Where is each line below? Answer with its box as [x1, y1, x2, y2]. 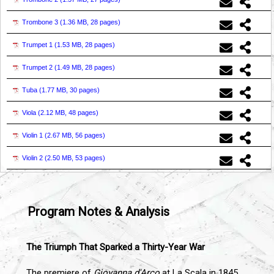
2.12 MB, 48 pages [40, 108, 96, 116]
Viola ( [22, 108, 40, 116]
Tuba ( [22, 86, 42, 94]
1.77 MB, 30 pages [42, 86, 97, 94]
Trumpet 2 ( [22, 63, 57, 71]
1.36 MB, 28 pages [62, 18, 118, 26]
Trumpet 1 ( [22, 40, 57, 48]
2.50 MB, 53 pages [47, 154, 103, 161]
